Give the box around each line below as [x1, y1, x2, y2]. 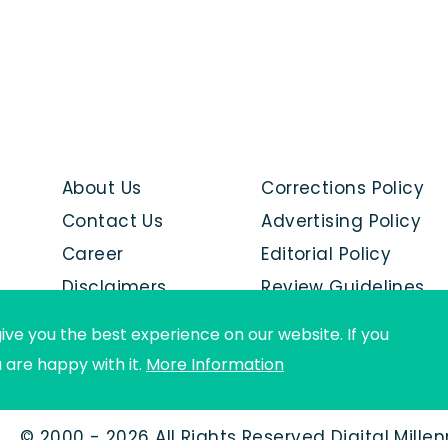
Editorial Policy [261, 242, 392, 266]
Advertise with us [61, 308, 217, 332]
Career [61, 242, 124, 266]
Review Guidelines [261, 275, 425, 299]
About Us [61, 176, 142, 200]
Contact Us [61, 209, 164, 233]
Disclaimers [61, 275, 167, 299]
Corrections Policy [261, 176, 425, 200]
